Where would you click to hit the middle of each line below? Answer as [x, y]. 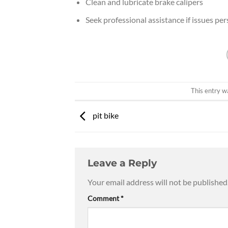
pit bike [105, 116]
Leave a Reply [123, 163]
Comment [104, 198]
